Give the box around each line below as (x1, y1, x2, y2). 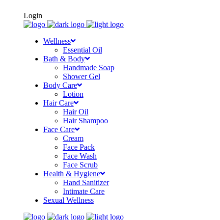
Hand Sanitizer (62, 178, 109, 187)
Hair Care (43, 99, 74, 107)
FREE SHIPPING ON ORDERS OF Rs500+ (23, 4, 132, 11)
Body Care (43, 81, 77, 89)
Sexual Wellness (43, 196, 94, 204)
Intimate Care (62, 187, 105, 195)
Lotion (62, 90, 83, 98)
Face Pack (62, 143, 95, 151)
